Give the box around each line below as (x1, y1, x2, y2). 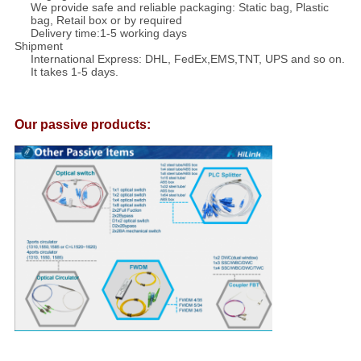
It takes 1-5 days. (30, 65, 118, 79)
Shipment (14, 39, 63, 53)
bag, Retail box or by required (30, 14, 182, 27)
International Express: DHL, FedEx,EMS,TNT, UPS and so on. (30, 52, 345, 66)
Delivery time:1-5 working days (30, 27, 187, 40)
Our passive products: (14, 118, 151, 132)
